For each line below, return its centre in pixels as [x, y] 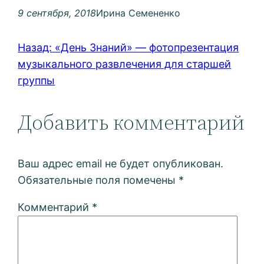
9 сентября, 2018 [57, 13]
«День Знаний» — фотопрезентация [147, 48]
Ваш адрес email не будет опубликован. [121, 164]
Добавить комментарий [131, 123]
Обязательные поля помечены [98, 180]
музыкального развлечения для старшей [125, 64]
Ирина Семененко [138, 13]
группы [37, 81]
